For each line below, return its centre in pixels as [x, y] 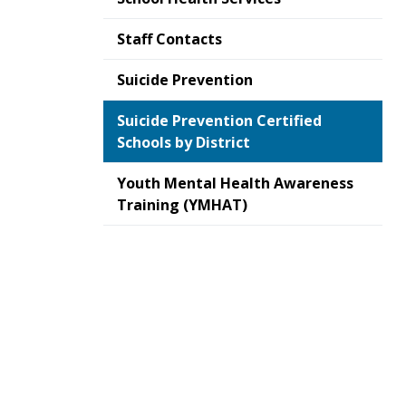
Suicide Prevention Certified [219, 121]
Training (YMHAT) [182, 205]
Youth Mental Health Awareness [235, 183]
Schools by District [184, 142]
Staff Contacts [169, 39]
